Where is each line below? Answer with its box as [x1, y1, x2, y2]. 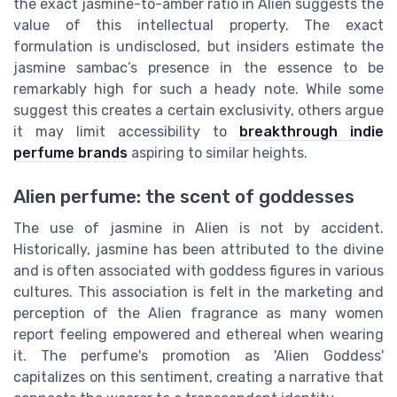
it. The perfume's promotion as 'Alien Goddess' [13, 346, 384, 364]
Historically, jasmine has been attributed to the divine [13, 240, 384, 258]
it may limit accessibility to [13, 123, 239, 141]
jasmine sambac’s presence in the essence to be [13, 59, 384, 77]
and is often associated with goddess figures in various [13, 261, 384, 279]
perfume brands [13, 144, 128, 162]
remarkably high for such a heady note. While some [13, 81, 384, 98]
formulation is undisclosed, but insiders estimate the [13, 38, 384, 56]
